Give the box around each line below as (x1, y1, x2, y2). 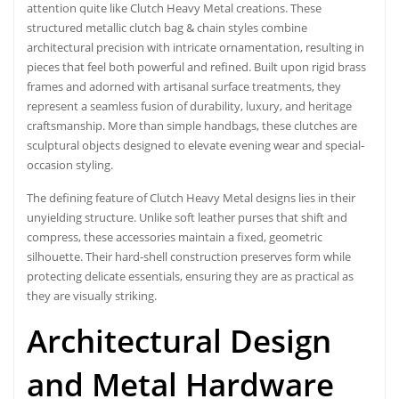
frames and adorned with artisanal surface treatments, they (27, 77, 341, 94)
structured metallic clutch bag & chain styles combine (27, 19, 307, 36)
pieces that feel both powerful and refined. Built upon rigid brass (27, 58, 366, 75)
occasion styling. (27, 156, 113, 173)
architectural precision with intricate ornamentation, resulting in (27, 38, 364, 55)
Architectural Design (27, 319, 331, 362)
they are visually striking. (27, 287, 157, 304)
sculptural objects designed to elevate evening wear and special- (27, 136, 364, 153)
